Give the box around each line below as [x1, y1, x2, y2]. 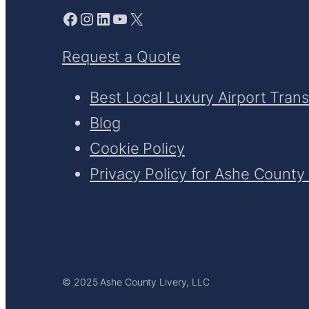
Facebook [61, 8, 70, 28]
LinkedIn [94, 8, 104, 28]
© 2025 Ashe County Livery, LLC [62, 276, 210, 288]
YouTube [111, 8, 121, 28]
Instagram [78, 8, 92, 28]
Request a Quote [62, 48, 181, 66]
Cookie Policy [90, 139, 185, 158]
